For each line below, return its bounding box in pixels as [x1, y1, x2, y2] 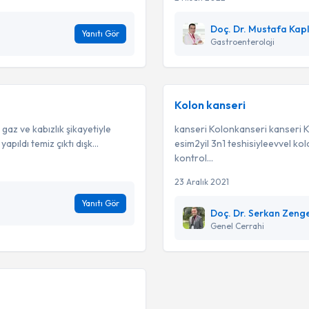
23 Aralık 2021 [175, 177, 229, 187]
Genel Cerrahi [210, 221, 264, 231]
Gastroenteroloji [210, 37, 275, 47]
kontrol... [175, 152, 213, 164]
